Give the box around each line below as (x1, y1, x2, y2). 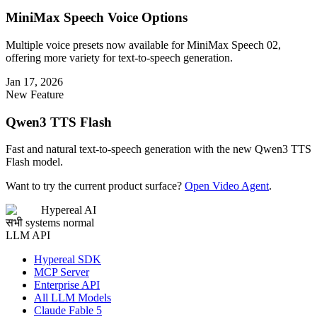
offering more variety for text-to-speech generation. (6, 52, 233, 64)
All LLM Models (34, 292, 111, 304)
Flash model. (6, 156, 63, 168)
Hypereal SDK (34, 253, 101, 266)
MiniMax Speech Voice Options (6, 10, 188, 25)
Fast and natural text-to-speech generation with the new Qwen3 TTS (6, 143, 311, 156)
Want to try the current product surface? (6, 180, 182, 192)
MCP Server (34, 266, 89, 279)
